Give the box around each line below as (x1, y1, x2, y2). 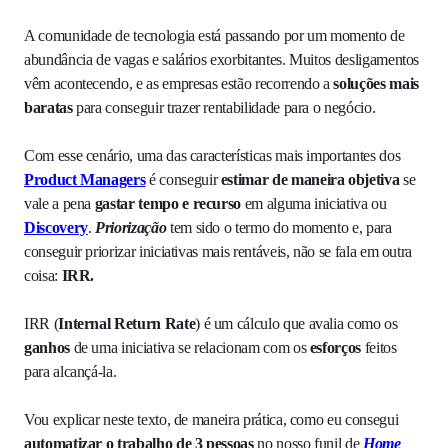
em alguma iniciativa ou (241, 195, 387, 213)
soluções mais (333, 75, 419, 93)
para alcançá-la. (24, 363, 117, 381)
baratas (24, 99, 73, 117)
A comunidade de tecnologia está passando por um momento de (24, 27, 405, 45)
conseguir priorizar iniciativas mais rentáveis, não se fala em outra (24, 243, 413, 261)
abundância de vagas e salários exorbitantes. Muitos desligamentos (24, 51, 420, 69)
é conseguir (145, 171, 221, 189)
